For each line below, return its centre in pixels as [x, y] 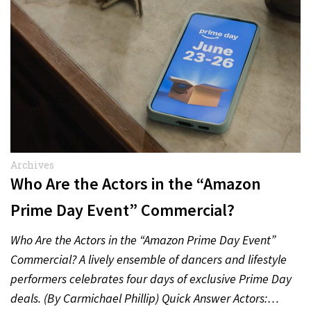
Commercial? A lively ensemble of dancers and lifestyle [149, 259]
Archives [32, 165]
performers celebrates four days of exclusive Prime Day [151, 279]
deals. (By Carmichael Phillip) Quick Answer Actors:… [145, 298]
